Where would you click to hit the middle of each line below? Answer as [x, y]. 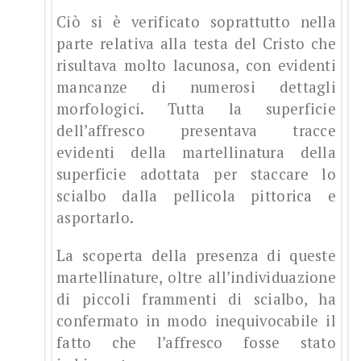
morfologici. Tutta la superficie [196, 109]
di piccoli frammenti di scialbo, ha [196, 299]
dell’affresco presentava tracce [196, 131]
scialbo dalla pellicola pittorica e [196, 196]
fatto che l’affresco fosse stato [196, 343]
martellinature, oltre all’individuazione [196, 278]
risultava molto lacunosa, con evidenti [196, 66]
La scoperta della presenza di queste [196, 256]
